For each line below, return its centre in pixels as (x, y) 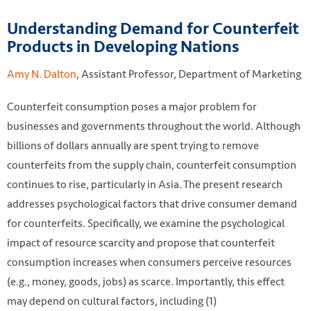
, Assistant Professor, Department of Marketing (189, 74)
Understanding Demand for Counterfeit (153, 29)
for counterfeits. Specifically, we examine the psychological (146, 223)
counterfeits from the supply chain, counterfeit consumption (152, 165)
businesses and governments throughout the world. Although (154, 126)
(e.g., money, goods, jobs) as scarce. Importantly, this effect (146, 281)
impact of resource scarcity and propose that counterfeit (141, 242)
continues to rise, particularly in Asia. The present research (145, 184)
